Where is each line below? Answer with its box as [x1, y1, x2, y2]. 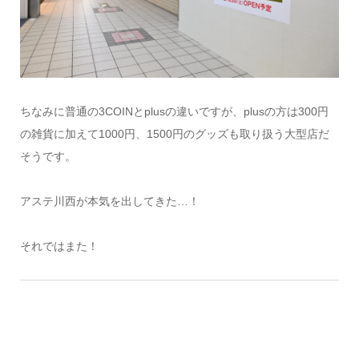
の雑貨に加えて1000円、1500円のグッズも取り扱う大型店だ [19, 127, 329, 141]
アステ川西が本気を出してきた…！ [19, 195, 200, 208]
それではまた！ [19, 240, 99, 253]
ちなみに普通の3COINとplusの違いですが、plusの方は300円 [19, 105, 329, 119]
